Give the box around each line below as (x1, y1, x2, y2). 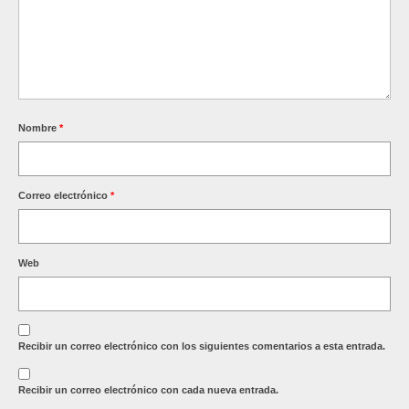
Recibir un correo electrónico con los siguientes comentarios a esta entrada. (18, 340, 385, 351)
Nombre (18, 121, 59, 133)
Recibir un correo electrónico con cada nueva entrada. (18, 383, 278, 395)
